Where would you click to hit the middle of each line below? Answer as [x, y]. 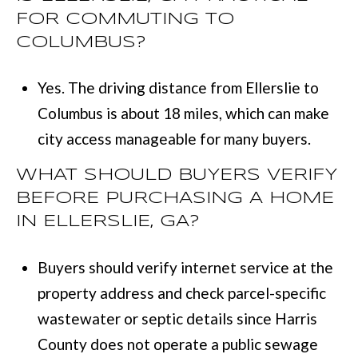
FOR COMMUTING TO [125, 19]
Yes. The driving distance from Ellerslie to [178, 88]
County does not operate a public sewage [177, 344]
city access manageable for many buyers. [174, 139]
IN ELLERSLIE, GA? [108, 222]
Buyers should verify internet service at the [185, 268]
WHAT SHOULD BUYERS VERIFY [177, 175]
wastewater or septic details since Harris [177, 319]
